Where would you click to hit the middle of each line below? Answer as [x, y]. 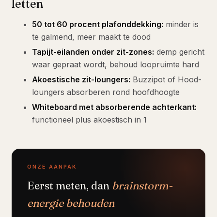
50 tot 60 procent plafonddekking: [98, 24]
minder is [181, 24]
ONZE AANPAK [52, 166]
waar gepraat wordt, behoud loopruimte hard [116, 64]
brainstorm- [142, 185]
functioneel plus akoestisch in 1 [89, 119]
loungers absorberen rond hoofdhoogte [106, 92]
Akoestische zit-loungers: [81, 79]
